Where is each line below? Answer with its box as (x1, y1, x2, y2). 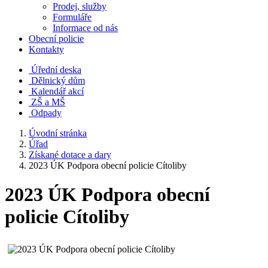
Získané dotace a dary (29, 150, 111, 160)
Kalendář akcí (31, 86, 84, 96)
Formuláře (53, 12, 92, 22)
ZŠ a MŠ (31, 97, 65, 107)
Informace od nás (53, 23, 118, 33)
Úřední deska (31, 65, 81, 75)
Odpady (31, 108, 62, 118)
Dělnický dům (31, 75, 85, 86)
